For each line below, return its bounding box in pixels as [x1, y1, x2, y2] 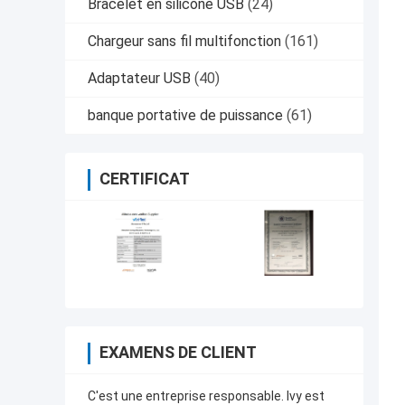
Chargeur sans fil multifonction [88, 33, 281, 51]
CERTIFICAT [99, 169, 190, 189]
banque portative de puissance [88, 107, 283, 125]
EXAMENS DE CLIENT [99, 343, 257, 363]
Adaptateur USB [88, 70, 191, 88]
